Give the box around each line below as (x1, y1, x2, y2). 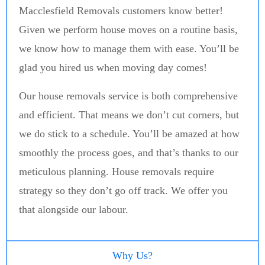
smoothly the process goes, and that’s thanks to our (19, 147, 238, 159)
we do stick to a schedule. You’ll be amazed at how (19, 128, 240, 140)
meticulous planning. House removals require (19, 166, 214, 178)
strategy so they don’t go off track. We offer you (19, 185, 228, 197)
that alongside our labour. (19, 203, 128, 216)
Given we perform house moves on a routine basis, (19, 24, 238, 36)
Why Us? (112, 250, 153, 262)
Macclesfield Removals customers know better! (19, 5, 223, 17)
